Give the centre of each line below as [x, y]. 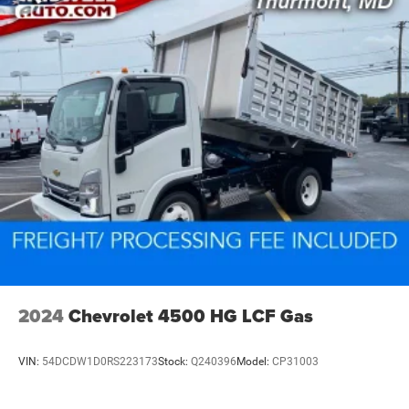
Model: [254, 361]
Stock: [174, 361]
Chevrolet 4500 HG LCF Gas [191, 316]
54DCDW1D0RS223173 [100, 361]
